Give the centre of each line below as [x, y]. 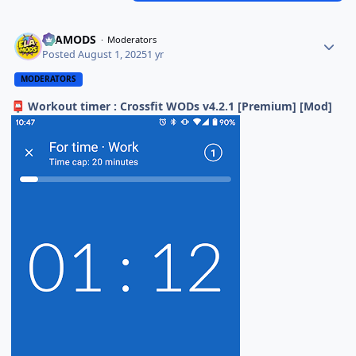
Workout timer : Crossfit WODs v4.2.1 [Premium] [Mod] [179, 106]
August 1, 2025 [113, 54]
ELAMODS [70, 40]
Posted [60, 54]
